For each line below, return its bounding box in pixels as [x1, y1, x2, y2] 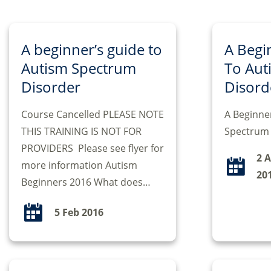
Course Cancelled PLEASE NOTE [21, 108, 164, 122]
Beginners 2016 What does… [21, 175, 151, 189]
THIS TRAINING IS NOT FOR [21, 125, 142, 139]
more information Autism [21, 158, 137, 172]
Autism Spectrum [21, 58, 136, 79]
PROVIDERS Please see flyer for [21, 142, 164, 155]
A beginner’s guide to [21, 39, 162, 60]
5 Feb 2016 [54, 206, 103, 220]
